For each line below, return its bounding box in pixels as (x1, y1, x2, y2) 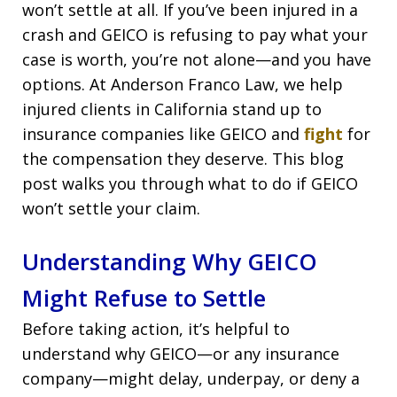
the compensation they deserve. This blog (22, 147, 344, 169)
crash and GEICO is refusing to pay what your (22, 23, 368, 45)
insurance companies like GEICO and (22, 122, 304, 144)
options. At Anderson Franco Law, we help (22, 73, 343, 95)
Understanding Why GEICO (22, 245, 317, 277)
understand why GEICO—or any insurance (22, 342, 339, 364)
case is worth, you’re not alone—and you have (22, 48, 371, 70)
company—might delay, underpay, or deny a (22, 367, 360, 389)
